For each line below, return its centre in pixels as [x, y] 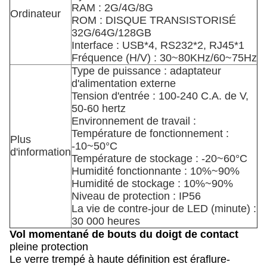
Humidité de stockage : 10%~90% [152, 184]
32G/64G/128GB [111, 33]
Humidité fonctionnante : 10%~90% [156, 171]
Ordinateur [35, 14]
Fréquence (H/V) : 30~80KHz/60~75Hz [164, 58]
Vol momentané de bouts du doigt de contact [124, 234]
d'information [41, 152]
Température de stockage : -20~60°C [159, 159]
